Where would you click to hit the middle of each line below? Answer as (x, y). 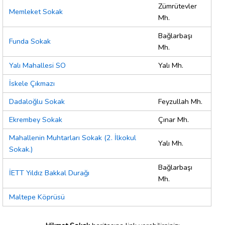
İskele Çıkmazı (32, 84)
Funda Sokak (30, 41)
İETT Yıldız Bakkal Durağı (49, 173)
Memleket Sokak (36, 12)
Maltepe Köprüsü (37, 197)
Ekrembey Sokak (36, 120)
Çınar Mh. (174, 120)
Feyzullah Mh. (180, 102)
